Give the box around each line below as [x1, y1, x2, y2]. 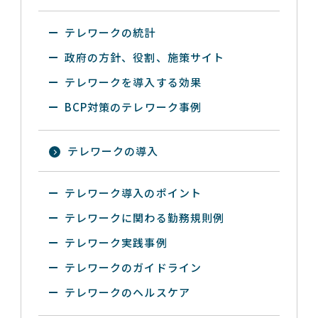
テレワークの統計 [65, 25, 156, 40]
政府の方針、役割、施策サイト [65, 50, 224, 65]
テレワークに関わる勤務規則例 [65, 210, 224, 225]
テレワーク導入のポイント [65, 185, 202, 200]
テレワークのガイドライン [65, 260, 202, 275]
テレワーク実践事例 [65, 235, 168, 250]
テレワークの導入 [67, 143, 159, 158]
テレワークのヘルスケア [65, 285, 190, 300]
